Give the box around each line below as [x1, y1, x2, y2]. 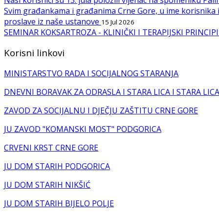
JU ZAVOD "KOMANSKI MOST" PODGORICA [4, 124, 161, 135]
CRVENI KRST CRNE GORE [4, 142, 98, 153]
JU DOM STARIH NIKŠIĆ [4, 179, 90, 191]
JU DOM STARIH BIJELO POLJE [4, 198, 114, 209]
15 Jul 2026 [101, 17, 134, 26]
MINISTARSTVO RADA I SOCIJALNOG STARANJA [4, 68, 178, 79]
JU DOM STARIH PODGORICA [4, 161, 110, 172]
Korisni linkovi [4, 46, 65, 59]
